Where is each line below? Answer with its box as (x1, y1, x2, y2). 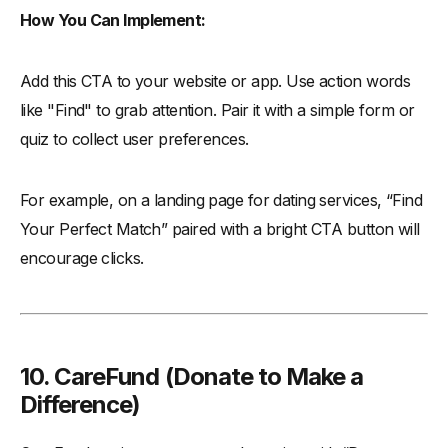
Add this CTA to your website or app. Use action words (20, 71, 411, 92)
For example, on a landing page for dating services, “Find (20, 190, 423, 211)
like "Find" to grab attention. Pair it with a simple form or (20, 100, 415, 121)
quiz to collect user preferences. (20, 129, 249, 150)
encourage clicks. (20, 248, 144, 269)
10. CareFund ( (20, 362, 173, 392)
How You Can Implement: (20, 10, 206, 31)
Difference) (20, 390, 141, 420)
